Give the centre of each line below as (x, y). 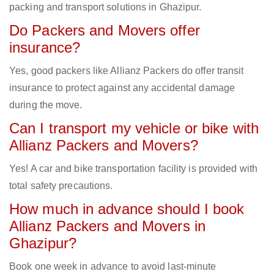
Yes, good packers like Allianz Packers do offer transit (127, 71)
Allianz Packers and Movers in (107, 226)
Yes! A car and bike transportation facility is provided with (134, 169)
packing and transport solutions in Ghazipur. (106, 7)
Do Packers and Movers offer (105, 31)
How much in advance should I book (127, 209)
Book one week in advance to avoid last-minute (113, 267)
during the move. (46, 105)
